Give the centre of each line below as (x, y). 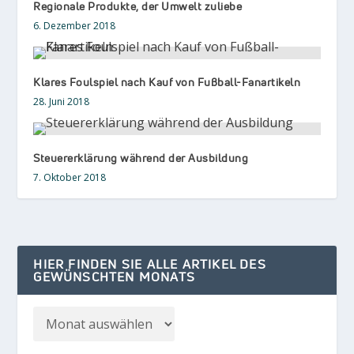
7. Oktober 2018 (70, 178)
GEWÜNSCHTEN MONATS (115, 277)
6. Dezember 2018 (75, 26)
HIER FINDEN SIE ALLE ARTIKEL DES (150, 264)
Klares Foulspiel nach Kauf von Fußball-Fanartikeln (167, 82)
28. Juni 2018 (62, 102)
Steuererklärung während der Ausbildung (141, 158)
